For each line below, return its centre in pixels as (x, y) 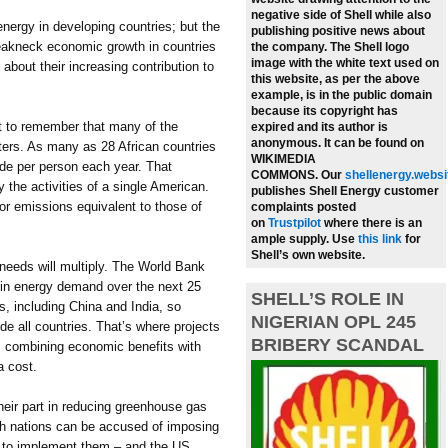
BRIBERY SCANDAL (337, 345)
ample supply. (291, 239)
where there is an (373, 223)
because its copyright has (324, 111)
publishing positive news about (338, 31)
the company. (290, 47)
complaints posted (303, 207)
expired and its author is (319, 127)
